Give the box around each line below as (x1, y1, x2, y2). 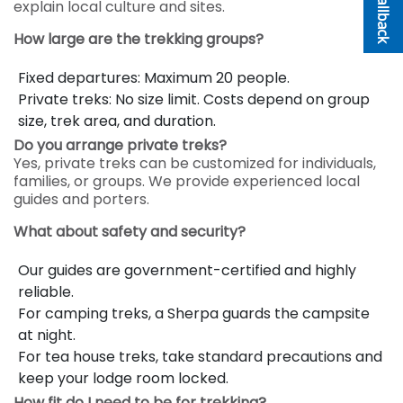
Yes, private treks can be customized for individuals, (13, 153, 376, 174)
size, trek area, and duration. (18, 111, 216, 131)
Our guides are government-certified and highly (18, 260, 356, 281)
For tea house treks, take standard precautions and (18, 346, 382, 367)
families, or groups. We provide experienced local (13, 171, 360, 192)
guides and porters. (13, 189, 149, 210)
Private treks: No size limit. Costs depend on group (18, 89, 370, 110)
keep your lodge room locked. (18, 368, 228, 389)
